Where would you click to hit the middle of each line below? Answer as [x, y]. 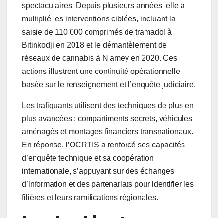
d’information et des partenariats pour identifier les [108, 184]
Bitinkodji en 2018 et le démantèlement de [94, 45]
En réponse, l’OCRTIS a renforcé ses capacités [103, 145]
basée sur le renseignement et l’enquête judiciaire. [109, 84]
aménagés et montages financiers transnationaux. [108, 131]
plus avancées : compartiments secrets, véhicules [107, 118]
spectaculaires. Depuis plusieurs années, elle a [103, 5]
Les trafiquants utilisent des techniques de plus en [108, 105]
